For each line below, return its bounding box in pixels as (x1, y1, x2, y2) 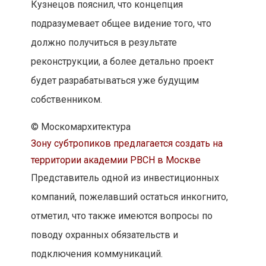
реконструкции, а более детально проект (30, 56, 214, 68)
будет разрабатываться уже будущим (30, 75, 199, 87)
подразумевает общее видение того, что (30, 18, 211, 30)
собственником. (30, 94, 102, 106)
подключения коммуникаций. (30, 248, 163, 260)
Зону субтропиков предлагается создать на (30, 138, 223, 150)
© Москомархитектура (30, 121, 131, 133)
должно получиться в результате (30, 37, 177, 49)
